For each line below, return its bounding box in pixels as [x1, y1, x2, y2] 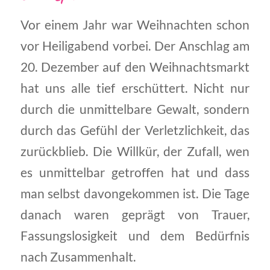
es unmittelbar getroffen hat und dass [20, 165, 250, 180]
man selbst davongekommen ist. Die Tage [20, 186, 250, 201]
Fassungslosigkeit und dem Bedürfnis [20, 228, 250, 243]
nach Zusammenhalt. [20, 249, 136, 264]
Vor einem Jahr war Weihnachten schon [20, 17, 250, 32]
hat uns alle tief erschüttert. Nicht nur [20, 80, 250, 95]
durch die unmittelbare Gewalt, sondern [20, 101, 250, 116]
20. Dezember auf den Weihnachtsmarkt [20, 59, 250, 74]
